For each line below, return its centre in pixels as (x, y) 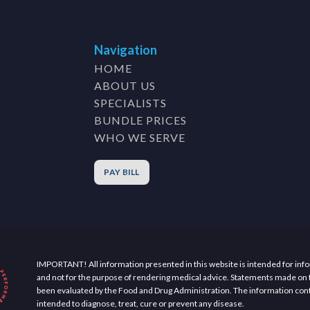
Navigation (126, 49)
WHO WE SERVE (140, 137)
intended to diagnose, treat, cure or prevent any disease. (141, 303)
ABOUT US (125, 85)
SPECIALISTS (130, 102)
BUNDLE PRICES (140, 120)
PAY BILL (122, 172)
